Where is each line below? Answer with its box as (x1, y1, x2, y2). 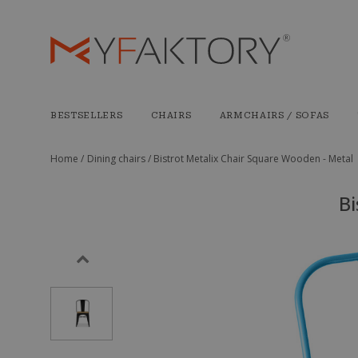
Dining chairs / (87, 152, 153, 165)
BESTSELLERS (50, 110, 123, 121)
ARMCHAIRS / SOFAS (219, 110, 329, 121)
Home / (50, 152, 84, 165)
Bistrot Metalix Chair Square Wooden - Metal (153, 152, 353, 165)
